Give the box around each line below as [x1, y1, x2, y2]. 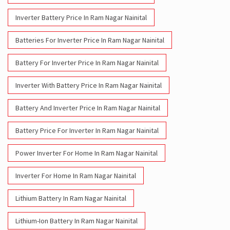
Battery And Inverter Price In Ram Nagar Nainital [15, 103, 160, 113]
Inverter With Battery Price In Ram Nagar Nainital [15, 81, 162, 90]
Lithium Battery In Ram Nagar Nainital [15, 194, 126, 203]
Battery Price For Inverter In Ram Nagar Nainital [15, 126, 159, 136]
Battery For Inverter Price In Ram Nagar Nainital [15, 58, 159, 68]
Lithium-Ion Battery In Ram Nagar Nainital [15, 216, 138, 226]
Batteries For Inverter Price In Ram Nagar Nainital [15, 35, 164, 45]
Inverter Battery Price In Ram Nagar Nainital [15, 13, 147, 23]
